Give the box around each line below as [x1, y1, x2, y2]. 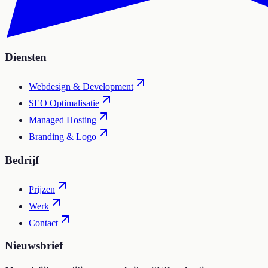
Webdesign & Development [29, 81, 133, 92]
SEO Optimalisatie [29, 98, 99, 109]
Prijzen [29, 184, 55, 194]
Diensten [5, 51, 47, 64]
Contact [29, 217, 58, 228]
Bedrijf [5, 153, 39, 166]
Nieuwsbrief [5, 239, 63, 252]
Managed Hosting [29, 115, 96, 126]
